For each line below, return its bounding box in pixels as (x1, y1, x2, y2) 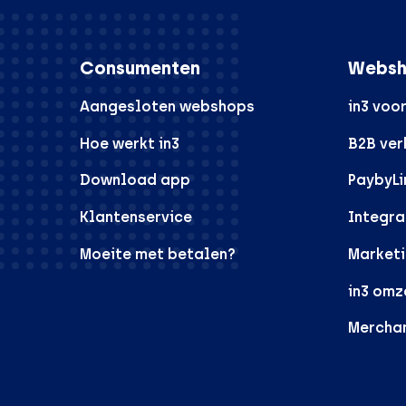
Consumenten (80, 56, 200, 79)
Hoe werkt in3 (80, 134, 179, 152)
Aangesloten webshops (80, 97, 255, 115)
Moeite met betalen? (80, 245, 236, 263)
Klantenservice (80, 208, 192, 227)
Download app (80, 171, 190, 189)
